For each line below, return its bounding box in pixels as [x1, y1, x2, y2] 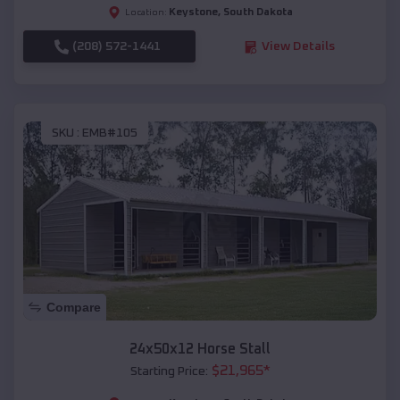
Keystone [168, 7, 218, 19]
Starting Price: [129, 364, 208, 378]
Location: [124, 8, 167, 18]
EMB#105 [82, 126, 137, 139]
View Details [261, 40, 335, 54]
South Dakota [222, 7, 293, 19]
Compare [46, 299, 101, 314]
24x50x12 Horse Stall [129, 341, 271, 356]
